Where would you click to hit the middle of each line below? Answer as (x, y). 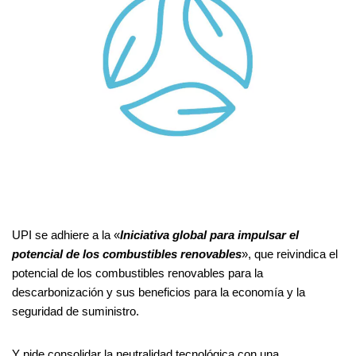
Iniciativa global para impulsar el (209, 234)
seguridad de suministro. (75, 311)
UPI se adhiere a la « (66, 234)
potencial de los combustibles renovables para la (137, 273)
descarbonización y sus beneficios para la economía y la (159, 292)
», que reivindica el (290, 253)
